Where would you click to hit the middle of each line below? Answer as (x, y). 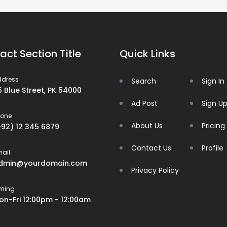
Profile (212, 148)
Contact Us (151, 148)
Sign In (213, 81)
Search (144, 81)
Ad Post (144, 103)
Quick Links (147, 53)
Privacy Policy (155, 170)
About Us (147, 125)
